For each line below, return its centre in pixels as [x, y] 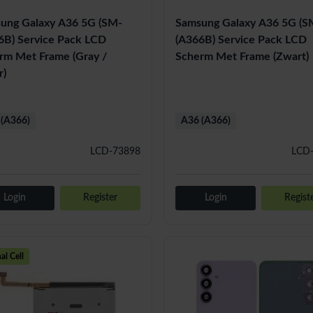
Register [101, 197]
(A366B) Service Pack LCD [241, 39]
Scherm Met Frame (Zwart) [242, 56]
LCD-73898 [116, 151]
